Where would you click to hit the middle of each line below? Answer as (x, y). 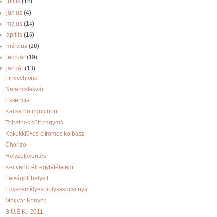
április (15, 35)
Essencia (17, 100)
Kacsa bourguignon (31, 111)
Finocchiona (21, 78)
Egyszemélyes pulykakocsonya (46, 189)
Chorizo (15, 145)
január (16, 68)
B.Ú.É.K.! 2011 (24, 212)
